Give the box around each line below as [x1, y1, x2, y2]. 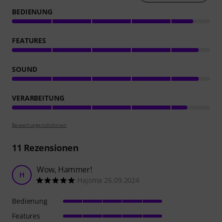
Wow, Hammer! [37, 164, 92, 175]
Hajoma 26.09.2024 [77, 175, 140, 185]
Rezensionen [21, 141, 78, 154]
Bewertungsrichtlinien [12, 121, 67, 128]
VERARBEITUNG [12, 93, 64, 103]
